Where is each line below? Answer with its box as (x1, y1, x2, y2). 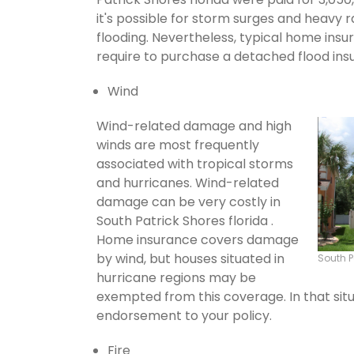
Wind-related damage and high (96, 116, 292, 135)
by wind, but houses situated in (96, 249, 284, 268)
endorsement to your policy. (96, 306, 272, 325)
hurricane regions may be (96, 268, 256, 287)
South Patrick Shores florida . (96, 211, 273, 230)
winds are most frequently (96, 135, 259, 154)
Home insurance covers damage (96, 230, 299, 249)
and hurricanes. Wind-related (96, 173, 279, 192)
